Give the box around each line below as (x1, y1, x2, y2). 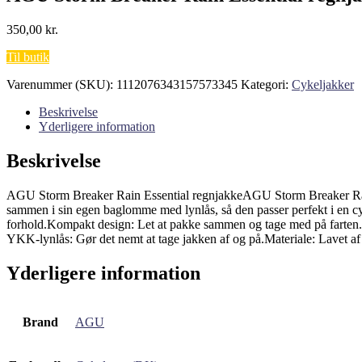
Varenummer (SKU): (6, 77, 116, 91)
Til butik (6, 49, 49, 64)
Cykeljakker (292, 77, 354, 91)
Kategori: (241, 77, 292, 91)
